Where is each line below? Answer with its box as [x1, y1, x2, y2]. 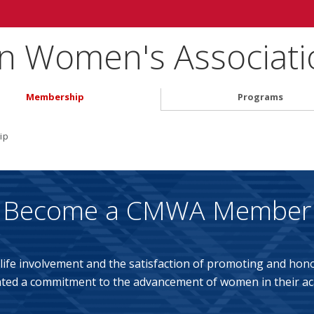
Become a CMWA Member [3, 192, 311, 228]
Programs [237, 90, 283, 104]
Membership [26, 90, 85, 104]
